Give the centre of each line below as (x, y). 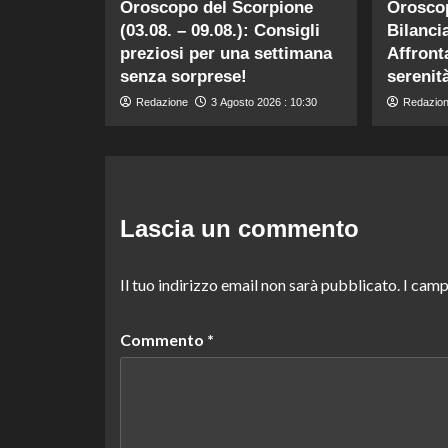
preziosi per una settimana (225, 53)
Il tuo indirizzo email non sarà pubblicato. (259, 284)
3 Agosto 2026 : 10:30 (263, 101)
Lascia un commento (239, 228)
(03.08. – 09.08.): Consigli (219, 30)
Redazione (161, 101)
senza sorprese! (183, 76)
